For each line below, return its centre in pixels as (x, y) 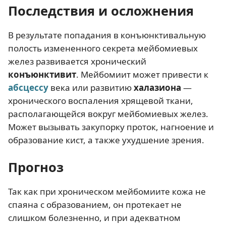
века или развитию (91, 88)
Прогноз (36, 167)
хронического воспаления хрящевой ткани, (101, 101)
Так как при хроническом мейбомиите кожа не (107, 192)
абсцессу (28, 88)
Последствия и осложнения (101, 11)
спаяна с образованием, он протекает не (95, 205)
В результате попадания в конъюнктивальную (107, 35)
